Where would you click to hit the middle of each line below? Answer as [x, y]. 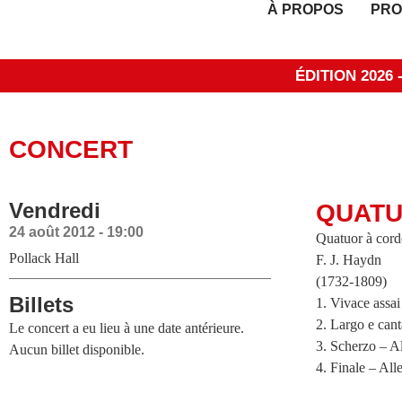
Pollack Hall [44, 258]
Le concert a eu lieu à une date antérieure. [127, 328]
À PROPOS [306, 9]
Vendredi [55, 210]
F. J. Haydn [349, 260]
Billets [41, 305]
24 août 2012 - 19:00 [76, 232]
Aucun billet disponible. [77, 350]
